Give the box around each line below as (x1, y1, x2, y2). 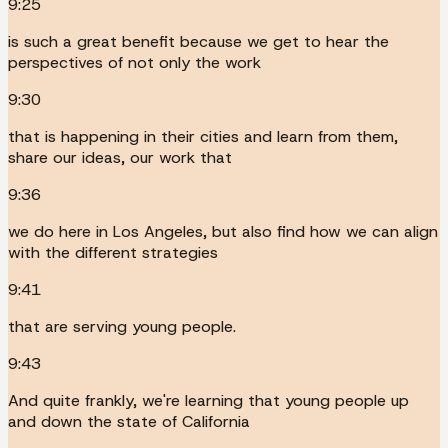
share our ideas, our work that (8, 146, 232, 168)
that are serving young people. (8, 315, 236, 337)
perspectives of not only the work (8, 51, 261, 73)
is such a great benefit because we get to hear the (8, 30, 389, 52)
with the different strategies (8, 241, 218, 263)
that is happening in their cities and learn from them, (8, 125, 398, 147)
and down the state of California (8, 410, 250, 432)
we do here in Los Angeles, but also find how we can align (8, 220, 438, 242)
